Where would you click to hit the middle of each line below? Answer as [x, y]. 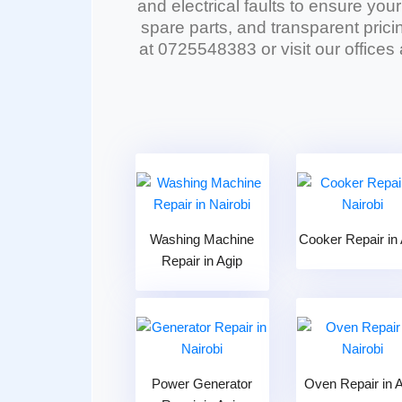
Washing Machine [202, 239]
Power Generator [202, 384]
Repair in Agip [202, 261]
